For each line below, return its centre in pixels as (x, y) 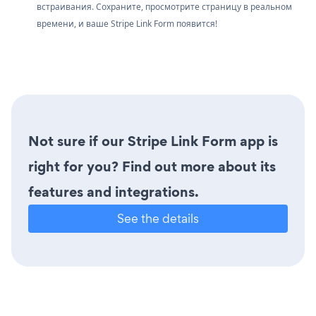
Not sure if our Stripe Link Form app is (153, 141)
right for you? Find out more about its (152, 166)
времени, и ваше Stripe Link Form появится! (127, 23)
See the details (158, 218)
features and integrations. (114, 192)
